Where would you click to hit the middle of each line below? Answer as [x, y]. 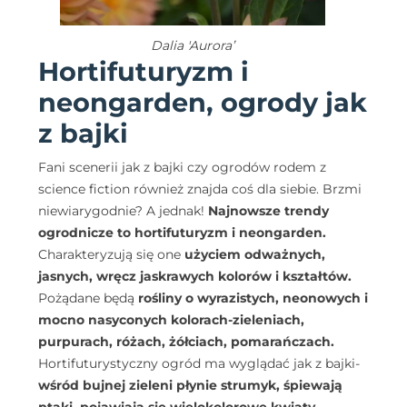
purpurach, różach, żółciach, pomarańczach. [186, 341]
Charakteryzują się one [111, 254]
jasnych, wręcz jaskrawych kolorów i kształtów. [195, 276]
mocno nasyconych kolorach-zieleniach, [171, 319]
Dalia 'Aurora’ [193, 45]
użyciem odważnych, [255, 254]
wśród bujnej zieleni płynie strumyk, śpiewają [190, 385]
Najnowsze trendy [268, 210]
